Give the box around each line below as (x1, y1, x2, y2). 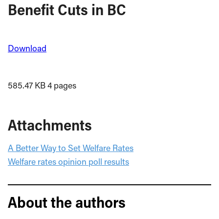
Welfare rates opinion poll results (8, 156, 129, 167)
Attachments (8, 115, 92, 134)
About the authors (8, 192, 126, 212)
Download (8, 43, 46, 54)
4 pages (47, 80, 76, 91)
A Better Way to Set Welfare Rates (8, 142, 133, 153)
